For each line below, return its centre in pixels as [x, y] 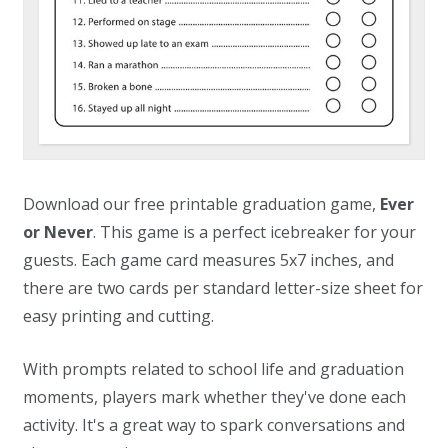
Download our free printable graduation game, [201, 204]
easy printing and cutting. [118, 316]
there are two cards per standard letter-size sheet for [223, 288]
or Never [58, 232]
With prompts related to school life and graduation [213, 369]
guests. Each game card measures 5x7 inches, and [208, 260]
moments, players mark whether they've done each [214, 397]
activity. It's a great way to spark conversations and [214, 425]
